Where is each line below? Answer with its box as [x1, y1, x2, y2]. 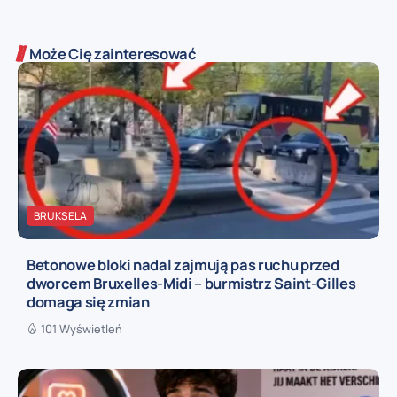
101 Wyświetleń [41, 321, 122, 338]
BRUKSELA [34, 207, 87, 223]
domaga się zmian [27, 292, 150, 313]
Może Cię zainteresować [29, 43, 197, 64]
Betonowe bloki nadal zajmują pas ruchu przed [27, 254, 339, 276]
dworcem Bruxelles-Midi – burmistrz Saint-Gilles [27, 273, 356, 294]
